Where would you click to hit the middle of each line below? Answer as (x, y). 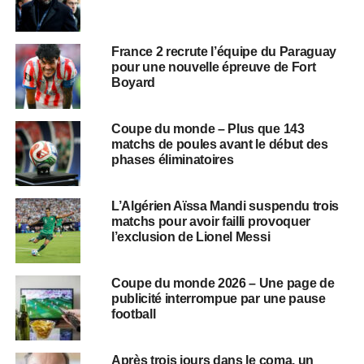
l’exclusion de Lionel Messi (191, 236)
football (133, 314)
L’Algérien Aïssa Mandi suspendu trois (225, 206)
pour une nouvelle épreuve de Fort (213, 67)
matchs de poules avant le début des (219, 144)
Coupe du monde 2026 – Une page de (223, 283)
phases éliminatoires (172, 159)
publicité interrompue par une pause (218, 298)
